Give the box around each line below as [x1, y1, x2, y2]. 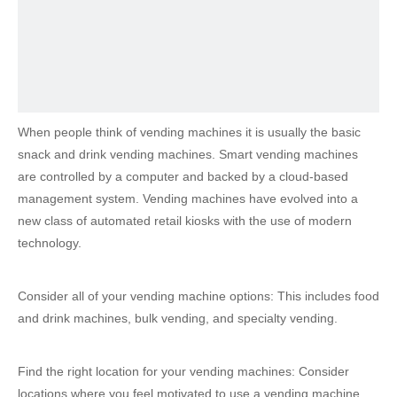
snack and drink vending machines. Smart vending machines [18, 147, 358, 161]
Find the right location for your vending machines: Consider [18, 364, 349, 378]
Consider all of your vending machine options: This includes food [18, 289, 379, 303]
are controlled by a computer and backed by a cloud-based [18, 169, 348, 183]
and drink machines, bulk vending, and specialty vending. [18, 311, 338, 325]
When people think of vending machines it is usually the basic [18, 125, 361, 139]
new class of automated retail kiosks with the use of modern [18, 214, 352, 228]
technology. [18, 236, 82, 250]
